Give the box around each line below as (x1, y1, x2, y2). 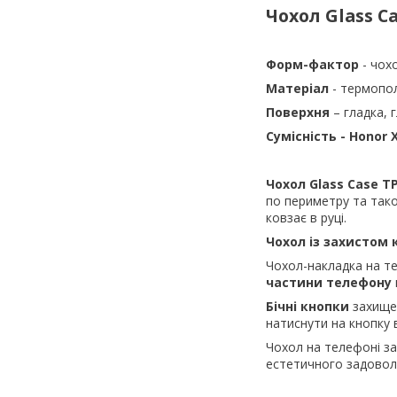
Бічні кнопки (266, 297, 349, 315)
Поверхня (266, 103, 333, 121)
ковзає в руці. (266, 208, 346, 226)
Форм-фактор (266, 55, 362, 73)
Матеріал (266, 79, 332, 97)
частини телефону (266, 273, 392, 291)
